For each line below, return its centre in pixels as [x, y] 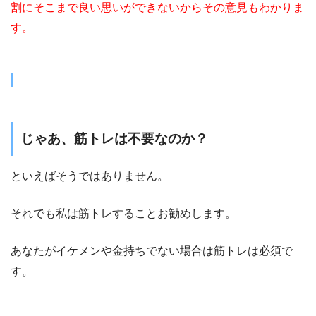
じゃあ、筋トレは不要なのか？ [114, 139]
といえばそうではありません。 [90, 176]
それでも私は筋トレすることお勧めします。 [123, 213]
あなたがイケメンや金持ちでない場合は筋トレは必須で [152, 250]
